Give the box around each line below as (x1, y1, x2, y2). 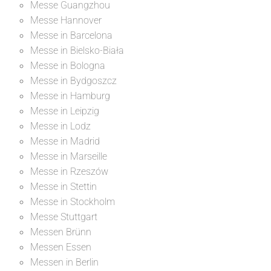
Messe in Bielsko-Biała (30, 44, 124, 56)
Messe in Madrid (30, 135, 100, 147)
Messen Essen (30, 241, 91, 253)
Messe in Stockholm (30, 195, 115, 207)
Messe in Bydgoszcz (30, 74, 117, 87)
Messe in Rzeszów (30, 165, 108, 177)
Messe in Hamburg (30, 90, 110, 102)
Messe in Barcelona (30, 29, 113, 41)
